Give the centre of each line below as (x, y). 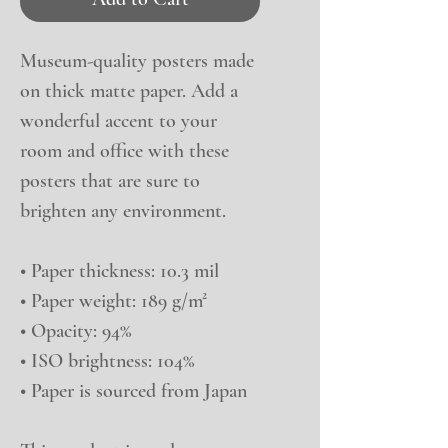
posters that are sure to (110, 181)
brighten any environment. (123, 211)
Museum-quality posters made (137, 61)
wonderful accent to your (118, 121)
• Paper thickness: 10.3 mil (119, 271)
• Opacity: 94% (75, 331)
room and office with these (124, 151)
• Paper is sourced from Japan (133, 391)
